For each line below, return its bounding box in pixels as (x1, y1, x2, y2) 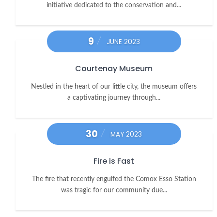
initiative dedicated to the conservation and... (46, 1, 182, 9)
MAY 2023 (110, 130, 142, 139)
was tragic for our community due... (61, 186, 167, 194)
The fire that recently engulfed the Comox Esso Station (31, 175, 196, 183)
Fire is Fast (93, 155, 135, 167)
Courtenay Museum (75, 63, 153, 75)
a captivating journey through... (67, 94, 161, 102)
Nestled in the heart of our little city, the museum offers (31, 83, 197, 91)
